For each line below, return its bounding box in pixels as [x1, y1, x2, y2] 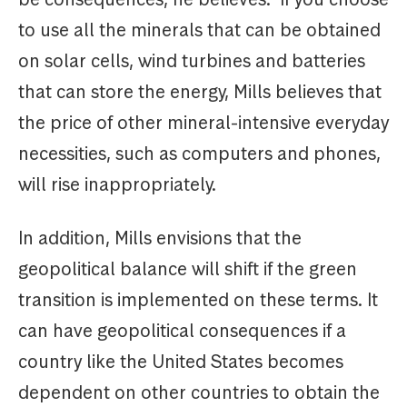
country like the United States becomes [18, 350, 343, 374]
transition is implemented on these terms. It [18, 288, 378, 313]
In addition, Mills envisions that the [18, 226, 302, 251]
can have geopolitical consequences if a [18, 319, 346, 343]
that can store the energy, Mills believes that [18, 80, 382, 104]
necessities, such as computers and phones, [18, 142, 381, 166]
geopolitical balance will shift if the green [18, 257, 357, 282]
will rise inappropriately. [18, 173, 230, 197]
